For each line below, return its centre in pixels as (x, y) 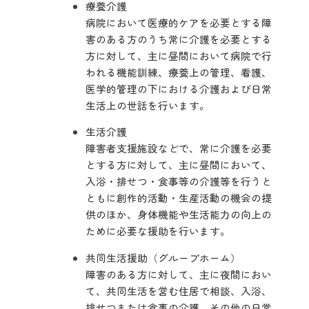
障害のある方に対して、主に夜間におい (179, 275)
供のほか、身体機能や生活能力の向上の (179, 215)
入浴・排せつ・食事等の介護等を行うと (179, 181)
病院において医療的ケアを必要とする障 (179, 22)
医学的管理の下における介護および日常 (179, 88)
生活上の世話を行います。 (148, 105)
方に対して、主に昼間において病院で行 (179, 55)
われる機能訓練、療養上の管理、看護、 (179, 72)
